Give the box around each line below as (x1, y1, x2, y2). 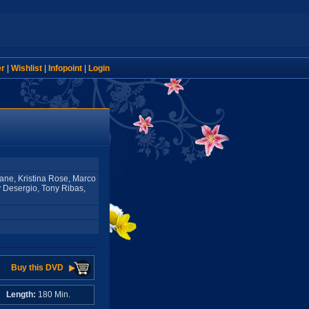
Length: (6, 290, 36, 299)
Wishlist (10, 63, 42, 73)
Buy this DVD (11, 263, 63, 272)
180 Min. (36, 290, 70, 299)
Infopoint (48, 63, 82, 73)
